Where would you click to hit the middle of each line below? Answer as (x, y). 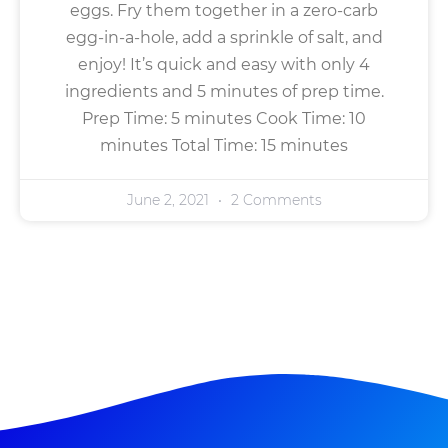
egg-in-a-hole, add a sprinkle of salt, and (224, 38)
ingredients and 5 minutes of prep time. (224, 92)
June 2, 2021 (169, 200)
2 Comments (274, 200)
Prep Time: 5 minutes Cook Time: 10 (224, 119)
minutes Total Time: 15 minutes (224, 146)
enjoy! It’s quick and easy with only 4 (224, 65)
